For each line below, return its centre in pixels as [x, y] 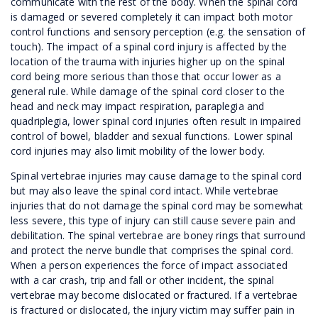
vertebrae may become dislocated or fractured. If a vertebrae [154, 295]
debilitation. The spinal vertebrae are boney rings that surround [158, 235]
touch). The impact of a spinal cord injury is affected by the [149, 46]
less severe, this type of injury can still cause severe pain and [153, 220]
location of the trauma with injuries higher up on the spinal [148, 61]
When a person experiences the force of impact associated [149, 265]
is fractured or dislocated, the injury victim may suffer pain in [153, 309]
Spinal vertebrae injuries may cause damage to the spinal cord [157, 175]
